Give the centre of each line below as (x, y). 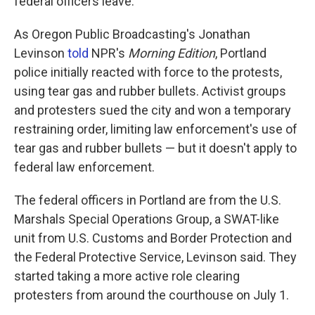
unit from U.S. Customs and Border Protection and (153, 238)
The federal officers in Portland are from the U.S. (148, 200)
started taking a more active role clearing (127, 276)
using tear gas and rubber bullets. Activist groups (150, 91)
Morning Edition (172, 53)
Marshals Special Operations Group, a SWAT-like (147, 219)
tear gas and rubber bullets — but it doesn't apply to (155, 148)
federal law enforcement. (84, 167)
